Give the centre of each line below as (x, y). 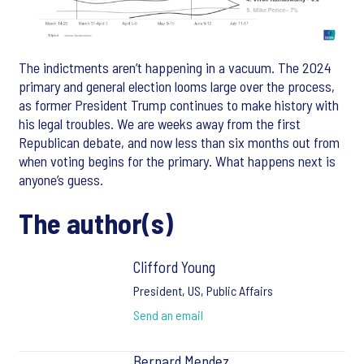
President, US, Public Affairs (203, 290)
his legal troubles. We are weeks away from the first (160, 123)
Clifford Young (174, 266)
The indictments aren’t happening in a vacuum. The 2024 (175, 67)
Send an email (168, 314)
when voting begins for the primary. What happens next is (177, 160)
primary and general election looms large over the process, (177, 86)
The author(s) (96, 223)
